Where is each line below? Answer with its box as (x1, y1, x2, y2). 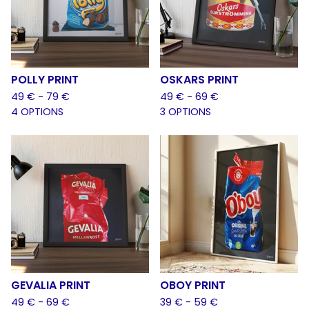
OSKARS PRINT (160, 72, 239, 88)
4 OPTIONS (11, 105, 63, 119)
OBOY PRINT (160, 277, 226, 293)
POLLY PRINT (11, 72, 79, 88)
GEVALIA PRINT (11, 277, 90, 293)
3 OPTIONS (160, 105, 211, 119)
